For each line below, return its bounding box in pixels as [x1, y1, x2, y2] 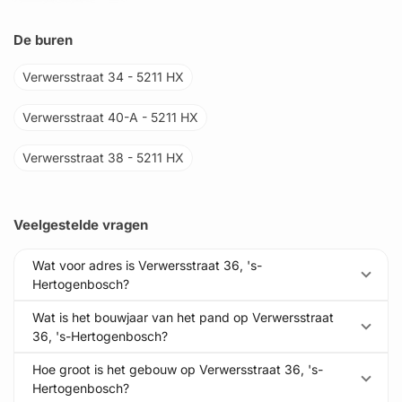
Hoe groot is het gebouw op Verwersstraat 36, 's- [32, 362, 323, 377]
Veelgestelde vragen [13, 216, 148, 233]
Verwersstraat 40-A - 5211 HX [22, 109, 198, 125]
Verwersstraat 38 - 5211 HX [22, 150, 184, 165]
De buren [13, 31, 73, 48]
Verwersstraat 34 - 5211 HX [22, 69, 184, 84]
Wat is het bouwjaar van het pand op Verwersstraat [32, 310, 334, 325]
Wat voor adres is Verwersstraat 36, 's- [32, 258, 262, 273]
